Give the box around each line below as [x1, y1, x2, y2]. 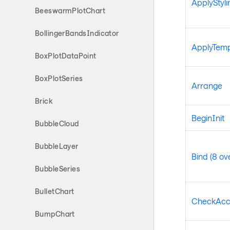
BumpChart [35, 209, 75, 218]
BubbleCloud [35, 119, 79, 128]
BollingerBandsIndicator [35, 29, 119, 37]
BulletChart [35, 187, 74, 196]
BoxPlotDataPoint [35, 51, 97, 60]
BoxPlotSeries [35, 74, 83, 83]
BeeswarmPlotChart [35, 6, 106, 15]
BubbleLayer [35, 142, 79, 150]
